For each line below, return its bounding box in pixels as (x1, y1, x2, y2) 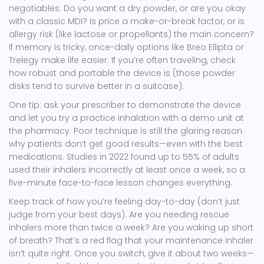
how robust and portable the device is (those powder (9, 67, 235, 80)
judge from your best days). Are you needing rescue (9, 209, 229, 221)
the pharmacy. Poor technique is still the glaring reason (9, 125, 242, 137)
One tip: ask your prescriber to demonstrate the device (9, 99, 241, 111)
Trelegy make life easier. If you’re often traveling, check (9, 54, 236, 67)
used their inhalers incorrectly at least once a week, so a (9, 164, 245, 176)
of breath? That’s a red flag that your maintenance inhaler (9, 235, 253, 247)
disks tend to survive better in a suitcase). (9, 80, 184, 93)
